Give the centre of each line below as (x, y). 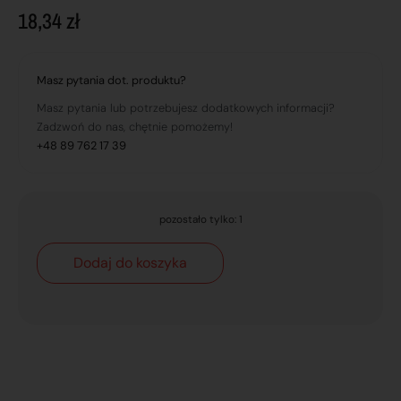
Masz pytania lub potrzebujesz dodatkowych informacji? (186, 108)
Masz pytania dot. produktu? (111, 81)
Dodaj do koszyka (130, 262)
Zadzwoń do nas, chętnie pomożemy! (135, 127)
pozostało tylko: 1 (200, 220)
